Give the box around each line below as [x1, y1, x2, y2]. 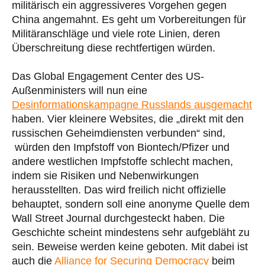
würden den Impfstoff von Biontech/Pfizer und [12, 141, 230, 153]
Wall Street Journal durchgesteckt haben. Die [12, 212, 225, 224]
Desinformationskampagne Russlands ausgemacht [12, 98, 252, 111]
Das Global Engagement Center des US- [12, 70, 204, 82]
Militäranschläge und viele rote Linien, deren [12, 27, 220, 40]
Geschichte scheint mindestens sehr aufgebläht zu [12, 226, 250, 238]
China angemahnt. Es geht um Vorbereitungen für [12, 13, 246, 25]
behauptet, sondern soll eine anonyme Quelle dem [12, 198, 250, 210]
